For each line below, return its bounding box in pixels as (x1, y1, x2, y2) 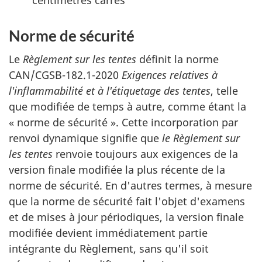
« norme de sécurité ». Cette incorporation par (9, 115, 238, 130)
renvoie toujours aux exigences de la (53, 147, 238, 161)
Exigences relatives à (122, 68, 218, 82)
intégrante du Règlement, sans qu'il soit (9, 242, 209, 256)
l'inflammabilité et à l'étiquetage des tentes (9, 84, 211, 98)
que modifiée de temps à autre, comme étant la (9, 99, 246, 114)
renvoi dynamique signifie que (9, 131, 162, 146)
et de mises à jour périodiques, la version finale (9, 210, 244, 225)
